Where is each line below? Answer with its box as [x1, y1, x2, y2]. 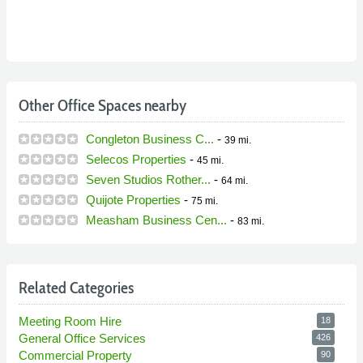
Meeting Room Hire [19, 314, 122, 329]
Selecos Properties [86, 152, 186, 167]
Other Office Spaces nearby [19, 96, 186, 116]
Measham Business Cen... [86, 213, 227, 228]
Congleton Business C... [86, 132, 214, 147]
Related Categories [19, 278, 134, 298]
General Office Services [19, 331, 146, 346]
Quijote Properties [86, 193, 181, 207]
